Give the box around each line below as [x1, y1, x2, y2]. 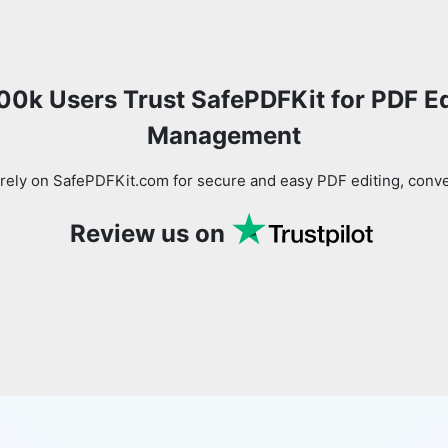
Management [147, 120, 301, 150]
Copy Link [322, 213, 384, 229]
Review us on [69, 218, 225, 248]
